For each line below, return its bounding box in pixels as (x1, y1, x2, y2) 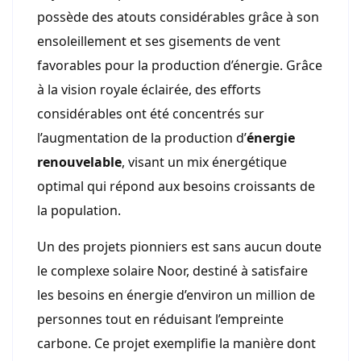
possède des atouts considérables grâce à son (37, 7, 319, 26)
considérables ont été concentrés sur (37, 104, 264, 122)
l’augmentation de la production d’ (37, 128, 247, 147)
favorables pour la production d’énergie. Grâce (37, 56, 322, 74)
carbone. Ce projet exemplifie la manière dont (37, 334, 316, 352)
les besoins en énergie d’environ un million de (37, 285, 315, 304)
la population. (37, 201, 121, 219)
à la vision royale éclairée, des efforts (37, 80, 261, 98)
